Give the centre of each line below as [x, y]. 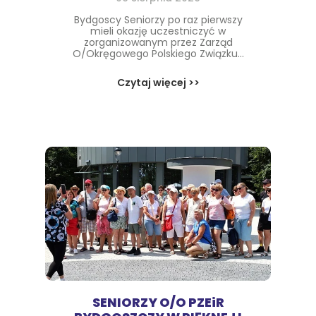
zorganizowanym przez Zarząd [158, 42]
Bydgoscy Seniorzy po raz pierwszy [158, 20]
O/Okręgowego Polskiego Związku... [158, 54]
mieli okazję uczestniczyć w [158, 31]
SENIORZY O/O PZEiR [158, 302]
